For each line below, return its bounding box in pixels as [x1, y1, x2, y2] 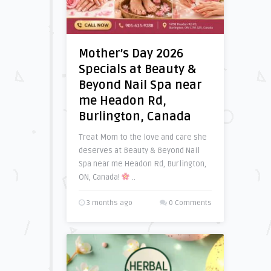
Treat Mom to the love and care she [78, 132, 207, 142]
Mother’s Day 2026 [78, 47, 183, 61]
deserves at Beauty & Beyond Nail [78, 146, 200, 155]
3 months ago [84, 198, 132, 207]
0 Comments [168, 198, 212, 207]
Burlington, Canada [78, 109, 191, 124]
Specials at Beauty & [78, 62, 196, 77]
